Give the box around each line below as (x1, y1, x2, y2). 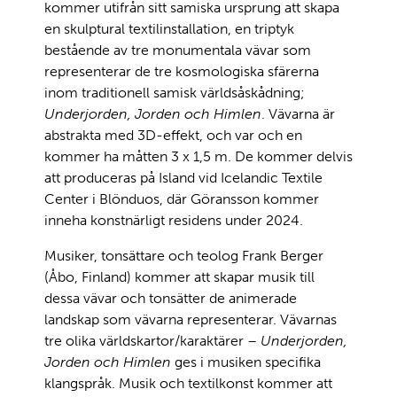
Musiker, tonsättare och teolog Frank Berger (44, 246, 323, 264)
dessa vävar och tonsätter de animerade (44, 289, 297, 307)
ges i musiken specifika (171, 353, 321, 370)
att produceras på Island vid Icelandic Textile (44, 168, 323, 186)
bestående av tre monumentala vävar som (44, 41, 311, 58)
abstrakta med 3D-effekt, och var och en (44, 126, 302, 144)
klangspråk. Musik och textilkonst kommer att (44, 374, 332, 392)
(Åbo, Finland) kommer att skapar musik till (44, 268, 315, 285)
